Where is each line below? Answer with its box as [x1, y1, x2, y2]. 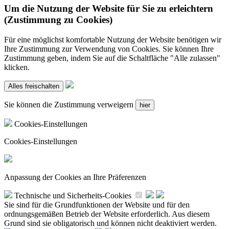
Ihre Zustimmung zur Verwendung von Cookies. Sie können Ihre [4, 44, 214, 53]
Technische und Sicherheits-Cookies [12, 191, 133, 200]
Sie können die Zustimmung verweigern [4, 100, 135, 109]
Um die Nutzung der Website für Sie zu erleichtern [4, 3, 213, 14]
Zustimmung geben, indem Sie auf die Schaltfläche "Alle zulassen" [4, 53, 220, 62]
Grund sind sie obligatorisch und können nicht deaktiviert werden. [4, 218, 217, 227]
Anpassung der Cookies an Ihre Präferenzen [4, 172, 146, 181]
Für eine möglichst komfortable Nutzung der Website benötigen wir [4, 35, 221, 44]
